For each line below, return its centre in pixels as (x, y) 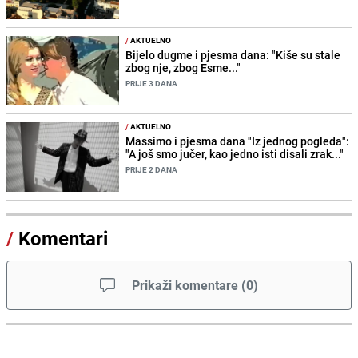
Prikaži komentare (185, 286)
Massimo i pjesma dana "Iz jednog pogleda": (238, 141)
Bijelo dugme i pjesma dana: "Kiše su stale (233, 55)
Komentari (63, 239)
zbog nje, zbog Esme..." (183, 68)
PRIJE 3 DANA (152, 84)
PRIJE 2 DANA (152, 170)
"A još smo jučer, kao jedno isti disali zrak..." (235, 154)
